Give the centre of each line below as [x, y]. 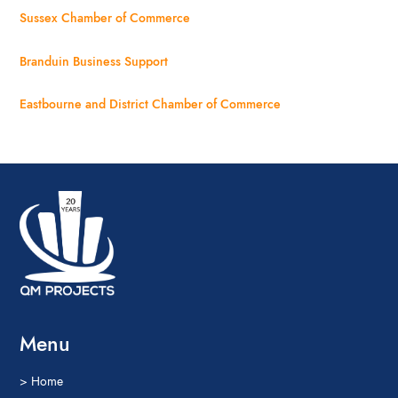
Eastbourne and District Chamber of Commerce [151, 104]
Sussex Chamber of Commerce [105, 18]
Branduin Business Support [94, 61]
